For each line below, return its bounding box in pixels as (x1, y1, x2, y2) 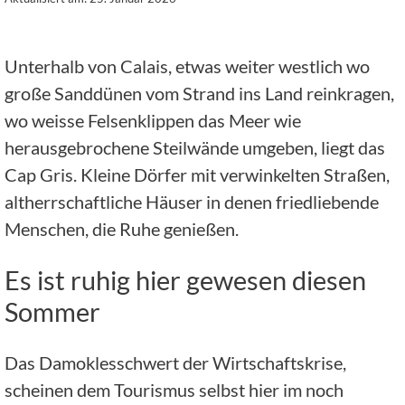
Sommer (5, 295, 100, 327)
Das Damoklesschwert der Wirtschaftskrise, (5, 352, 346, 374)
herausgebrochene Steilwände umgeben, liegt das (5, 136, 385, 158)
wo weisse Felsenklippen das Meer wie (5, 108, 301, 131)
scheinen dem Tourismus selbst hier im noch (5, 379, 344, 401)
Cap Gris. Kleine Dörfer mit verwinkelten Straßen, (5, 163, 390, 185)
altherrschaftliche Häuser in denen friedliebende (5, 190, 379, 212)
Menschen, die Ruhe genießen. (5, 217, 239, 240)
